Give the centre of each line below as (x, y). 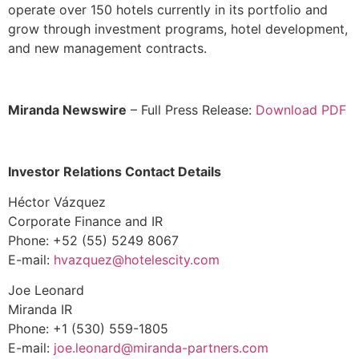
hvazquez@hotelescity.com (137, 259)
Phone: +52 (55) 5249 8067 (93, 240)
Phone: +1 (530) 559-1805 (88, 329)
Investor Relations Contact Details (115, 171)
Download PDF (301, 109)
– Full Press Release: (191, 109)
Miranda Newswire (67, 109)
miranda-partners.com (203, 348)
